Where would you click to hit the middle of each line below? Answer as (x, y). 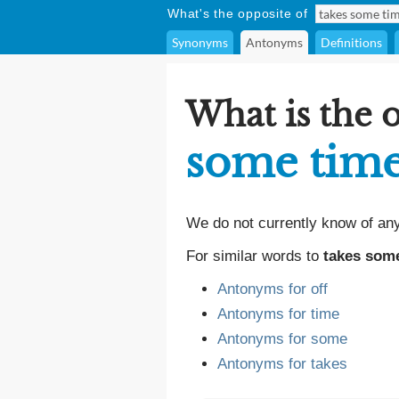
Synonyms (200, 42)
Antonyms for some (282, 339)
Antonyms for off (273, 289)
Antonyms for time (278, 314)
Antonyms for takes (282, 364)
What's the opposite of (238, 13)
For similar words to (255, 256)
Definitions (351, 42)
